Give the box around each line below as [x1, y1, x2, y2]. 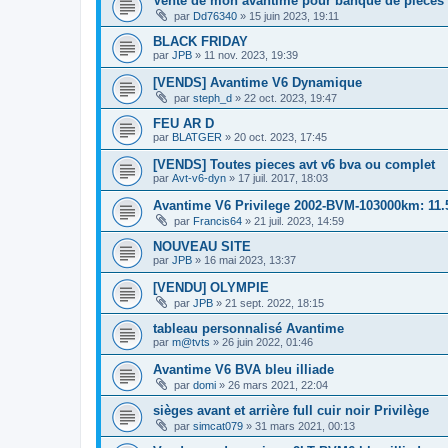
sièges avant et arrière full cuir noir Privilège [153, 403, 429, 419]
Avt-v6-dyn [172, 172, 226, 185]
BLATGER [172, 131, 222, 144]
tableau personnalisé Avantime [153, 321, 344, 337]
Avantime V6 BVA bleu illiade [153, 362, 334, 378]
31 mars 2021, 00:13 [255, 420, 355, 433]
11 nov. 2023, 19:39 [204, 49, 298, 62]
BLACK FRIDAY [153, 34, 248, 50]
